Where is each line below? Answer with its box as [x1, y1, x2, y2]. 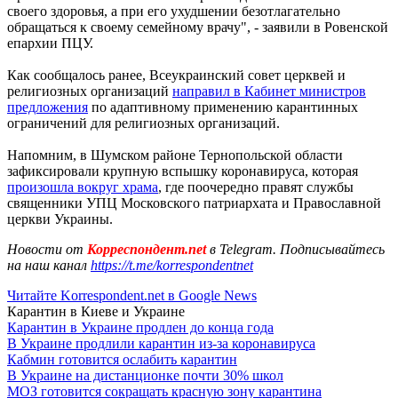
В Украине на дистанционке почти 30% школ [7, 367, 283, 383]
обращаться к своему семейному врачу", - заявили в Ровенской [7, 19, 388, 35]
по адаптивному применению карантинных [88, 99, 358, 115]
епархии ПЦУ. [7, 35, 93, 51]
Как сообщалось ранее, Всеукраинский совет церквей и [7, 67, 346, 83]
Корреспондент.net [84, 241, 210, 257]
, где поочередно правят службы [158, 179, 354, 195]
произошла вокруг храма [7, 179, 158, 195]
